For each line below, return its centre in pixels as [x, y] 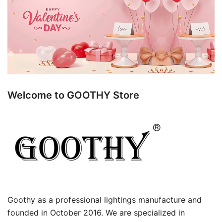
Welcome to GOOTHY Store [73, 95]
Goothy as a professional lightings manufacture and [105, 200]
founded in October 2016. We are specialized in [96, 213]
